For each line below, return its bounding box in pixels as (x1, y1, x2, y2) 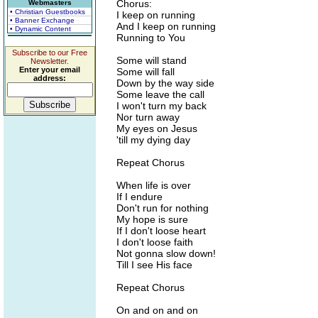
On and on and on (116, 305, 198, 316)
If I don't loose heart (116, 225, 206, 236)
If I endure (116, 191, 163, 202)
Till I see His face (116, 259, 192, 270)
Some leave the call (116, 89, 204, 100)
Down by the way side (116, 77, 214, 89)
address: (33, 74, 66, 82)
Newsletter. (31, 57, 69, 65)
